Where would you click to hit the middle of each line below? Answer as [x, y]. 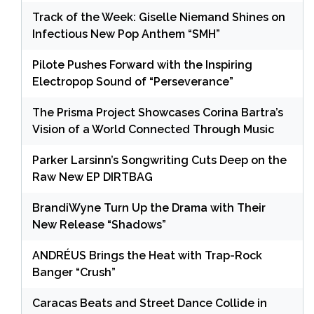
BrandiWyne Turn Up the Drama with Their [149, 207]
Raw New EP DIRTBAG [93, 177]
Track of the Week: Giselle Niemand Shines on [159, 17]
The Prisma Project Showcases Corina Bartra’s [158, 112]
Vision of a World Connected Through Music [153, 129]
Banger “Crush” [74, 272]
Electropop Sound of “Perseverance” [133, 81]
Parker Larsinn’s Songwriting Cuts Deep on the [159, 160]
